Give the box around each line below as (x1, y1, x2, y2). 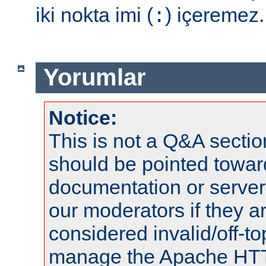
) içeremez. (165, 3, 264, 26)
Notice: (49, 106, 117, 129)
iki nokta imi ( (36, 3, 153, 26)
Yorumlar (43, 64, 146, 91)
